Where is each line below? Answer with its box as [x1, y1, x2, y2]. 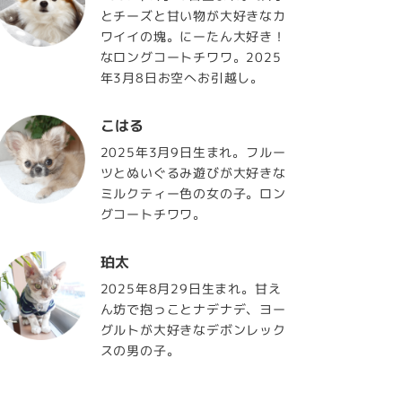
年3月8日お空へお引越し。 [100, 68, 265, 86]
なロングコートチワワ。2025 [100, 48, 282, 66]
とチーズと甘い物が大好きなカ [100, 6, 286, 24]
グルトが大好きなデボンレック [100, 320, 286, 338]
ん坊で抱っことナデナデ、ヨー [100, 300, 286, 318]
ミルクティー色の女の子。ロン [100, 184, 286, 202]
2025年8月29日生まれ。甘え [100, 279, 282, 297]
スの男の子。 [100, 341, 180, 359]
